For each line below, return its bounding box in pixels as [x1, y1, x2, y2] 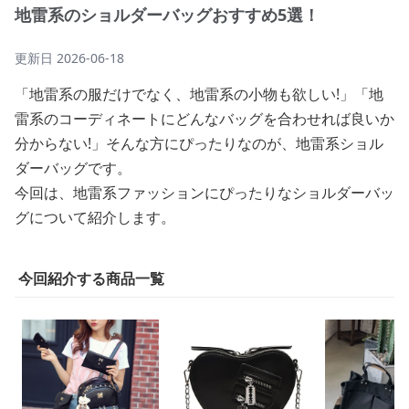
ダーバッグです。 [15, 158, 131, 178]
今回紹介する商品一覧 [18, 268, 164, 288]
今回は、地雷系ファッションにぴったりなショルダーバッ [15, 183, 394, 203]
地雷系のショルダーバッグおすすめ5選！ [15, 4, 320, 26]
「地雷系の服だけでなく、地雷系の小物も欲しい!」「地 [15, 84, 383, 104]
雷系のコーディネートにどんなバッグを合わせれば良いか [15, 109, 394, 129]
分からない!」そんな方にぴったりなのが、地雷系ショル [15, 133, 383, 153]
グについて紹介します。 [15, 207, 175, 227]
